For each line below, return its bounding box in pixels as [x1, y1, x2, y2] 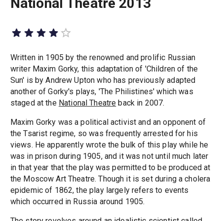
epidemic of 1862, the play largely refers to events [10, 185, 189, 195]
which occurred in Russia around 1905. [10, 196, 145, 206]
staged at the [10, 98, 59, 108]
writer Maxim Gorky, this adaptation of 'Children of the [10, 64, 198, 74]
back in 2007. [116, 98, 165, 108]
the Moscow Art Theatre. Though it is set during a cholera [10, 174, 211, 184]
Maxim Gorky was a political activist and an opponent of [10, 117, 206, 127]
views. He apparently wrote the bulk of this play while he [10, 140, 209, 149]
